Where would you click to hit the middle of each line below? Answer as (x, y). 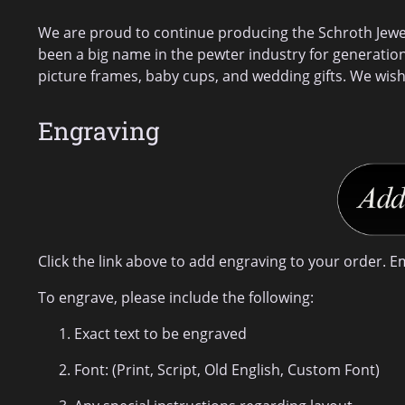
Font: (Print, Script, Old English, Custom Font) (227, 370)
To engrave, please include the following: (176, 298)
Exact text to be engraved (160, 334)
